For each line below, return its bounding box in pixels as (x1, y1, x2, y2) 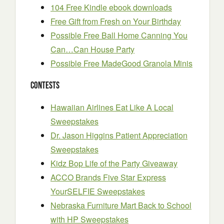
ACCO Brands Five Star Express (50, 171, 166, 183)
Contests (30, 80, 59, 91)
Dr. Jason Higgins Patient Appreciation (50, 129, 187, 141)
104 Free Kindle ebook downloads (50, 1, 172, 13)
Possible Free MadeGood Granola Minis (50, 57, 192, 69)
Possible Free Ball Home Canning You (50, 29, 187, 41)
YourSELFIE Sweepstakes (50, 185, 145, 197)
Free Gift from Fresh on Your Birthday (50, 15, 181, 27)
